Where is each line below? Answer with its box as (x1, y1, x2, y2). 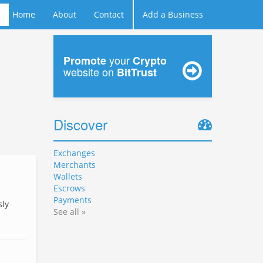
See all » (53, 206, 86, 217)
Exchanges (53, 147, 95, 159)
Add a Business (143, 9, 203, 20)
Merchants (53, 159, 96, 170)
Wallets (53, 171, 82, 182)
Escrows (53, 183, 85, 194)
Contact (94, 9, 124, 20)
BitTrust (117, 65, 157, 80)
